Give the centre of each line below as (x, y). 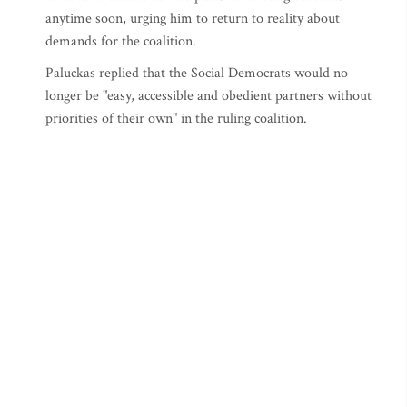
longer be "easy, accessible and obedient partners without (208, 96)
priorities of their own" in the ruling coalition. (176, 119)
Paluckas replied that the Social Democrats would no (197, 73)
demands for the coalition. (121, 41)
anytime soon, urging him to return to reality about (193, 19)
